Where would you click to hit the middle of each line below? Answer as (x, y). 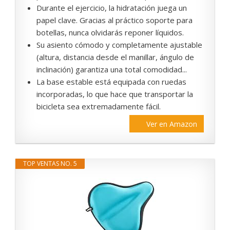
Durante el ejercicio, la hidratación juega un (112, 8)
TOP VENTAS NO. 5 (50, 164)
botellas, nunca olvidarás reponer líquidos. (110, 33)
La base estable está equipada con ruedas (111, 82)
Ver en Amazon (172, 124)
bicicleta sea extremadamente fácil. (99, 107)
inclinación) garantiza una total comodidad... (112, 70)
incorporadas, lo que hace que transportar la (115, 94)
